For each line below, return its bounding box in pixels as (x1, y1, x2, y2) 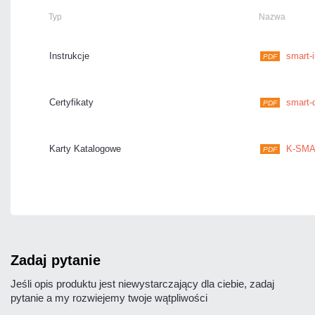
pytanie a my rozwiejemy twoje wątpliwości (11, 292, 207, 304)
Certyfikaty (49, 97, 94, 108)
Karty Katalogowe (49, 143, 122, 155)
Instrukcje (49, 51, 90, 62)
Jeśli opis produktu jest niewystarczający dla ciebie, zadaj (11, 278, 274, 290)
